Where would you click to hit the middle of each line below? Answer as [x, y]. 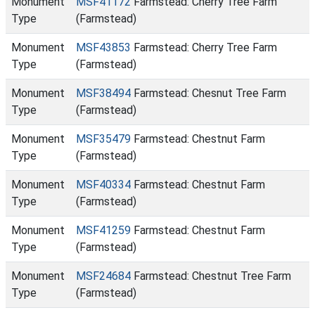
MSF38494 [103, 93]
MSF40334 [103, 185]
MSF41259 [103, 230]
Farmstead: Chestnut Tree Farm [211, 276]
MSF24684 [103, 276]
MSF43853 [103, 47]
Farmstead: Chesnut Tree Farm [208, 93]
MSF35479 [103, 139]
